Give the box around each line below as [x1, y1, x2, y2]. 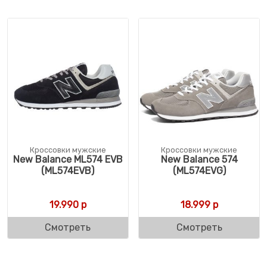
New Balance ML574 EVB [13, 153, 123, 165]
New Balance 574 [160, 153, 238, 165]
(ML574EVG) [172, 164, 226, 176]
